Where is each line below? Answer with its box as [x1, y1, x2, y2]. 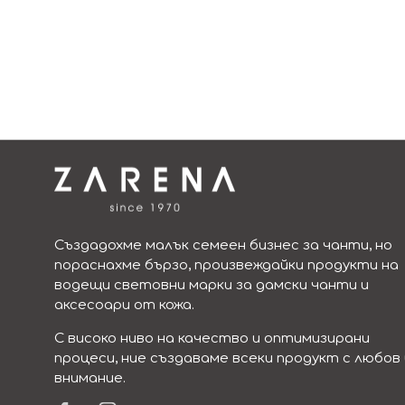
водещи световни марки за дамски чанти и [54, 277, 369, 293]
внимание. [54, 370, 126, 386]
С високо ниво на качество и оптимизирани [54, 330, 370, 346]
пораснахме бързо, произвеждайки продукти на [54, 257, 399, 273]
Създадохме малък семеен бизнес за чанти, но [54, 237, 392, 253]
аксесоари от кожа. [54, 297, 194, 313]
